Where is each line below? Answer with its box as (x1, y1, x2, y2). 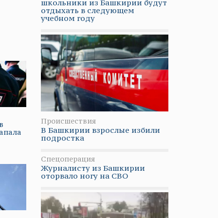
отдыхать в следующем (40, 5, 134, 15)
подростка (40, 132, 84, 143)
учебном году (40, 13, 95, 23)
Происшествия (40, 116, 96, 126)
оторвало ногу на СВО (40, 170, 128, 181)
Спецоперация (40, 154, 95, 163)
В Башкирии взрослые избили (40, 125, 160, 135)
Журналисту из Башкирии (40, 163, 145, 173)
